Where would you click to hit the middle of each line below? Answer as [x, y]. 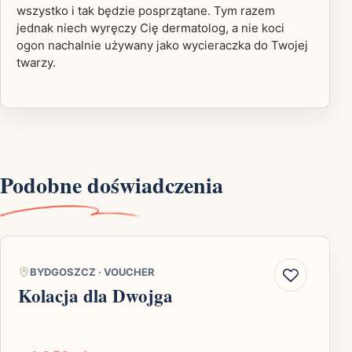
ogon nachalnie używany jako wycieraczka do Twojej [162, 45]
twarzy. [36, 62]
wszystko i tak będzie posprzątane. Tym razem [146, 10]
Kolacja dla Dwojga [95, 295]
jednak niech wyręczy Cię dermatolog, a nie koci [150, 27]
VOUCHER [129, 271]
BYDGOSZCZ [63, 271]
